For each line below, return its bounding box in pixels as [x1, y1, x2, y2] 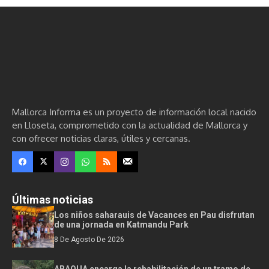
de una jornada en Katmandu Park [54, 219, 189, 229]
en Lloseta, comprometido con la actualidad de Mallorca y [12, 119, 247, 131]
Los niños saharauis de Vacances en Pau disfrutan [54, 210, 255, 220]
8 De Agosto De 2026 [54, 235, 124, 244]
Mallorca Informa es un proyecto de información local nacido [12, 106, 256, 118]
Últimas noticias [12, 193, 93, 206]
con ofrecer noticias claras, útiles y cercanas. [12, 132, 190, 144]
